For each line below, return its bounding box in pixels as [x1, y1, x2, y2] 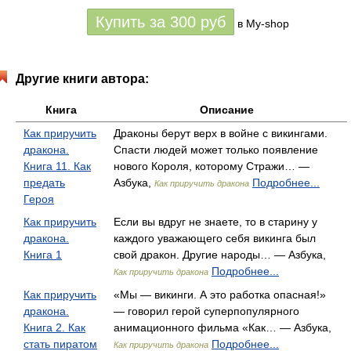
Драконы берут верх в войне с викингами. [114, 127, 327, 139]
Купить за [96, 13, 170, 31]
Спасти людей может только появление [114, 143, 318, 156]
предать [24, 176, 65, 189]
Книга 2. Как [24, 321, 85, 334]
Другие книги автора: [16, 72, 149, 85]
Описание [199, 103, 254, 116]
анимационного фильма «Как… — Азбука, [114, 321, 331, 334]
